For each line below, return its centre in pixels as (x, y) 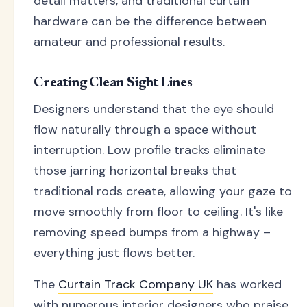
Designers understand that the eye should (154, 109)
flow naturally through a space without (145, 129)
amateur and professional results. (129, 41)
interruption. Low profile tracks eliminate (149, 150)
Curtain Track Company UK (136, 284)
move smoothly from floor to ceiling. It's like (158, 211)
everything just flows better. (114, 253)
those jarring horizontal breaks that (135, 170)
